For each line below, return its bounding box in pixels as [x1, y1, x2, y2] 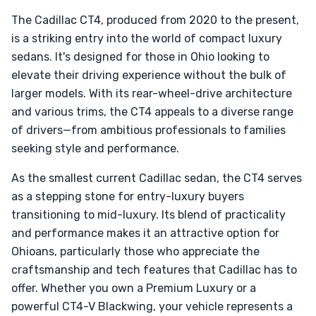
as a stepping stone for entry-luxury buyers [11, 190, 244, 203]
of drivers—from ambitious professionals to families [11, 123, 286, 137]
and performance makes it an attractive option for [11, 226, 279, 240]
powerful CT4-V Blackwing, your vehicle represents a [11, 300, 293, 313]
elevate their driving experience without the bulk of [11, 68, 286, 82]
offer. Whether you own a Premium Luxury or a [11, 281, 256, 295]
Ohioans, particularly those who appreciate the [11, 245, 260, 258]
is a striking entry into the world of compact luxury [11, 32, 282, 45]
